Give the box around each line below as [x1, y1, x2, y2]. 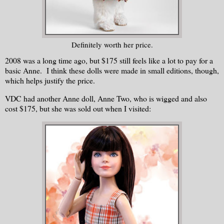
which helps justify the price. [5, 75, 95, 85]
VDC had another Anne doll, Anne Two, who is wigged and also [5, 92, 207, 103]
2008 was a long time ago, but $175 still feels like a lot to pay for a [5, 55, 213, 65]
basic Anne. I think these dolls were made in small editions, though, [5, 65, 219, 75]
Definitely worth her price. [71, 39, 153, 50]
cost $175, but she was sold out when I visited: [5, 102, 151, 113]
